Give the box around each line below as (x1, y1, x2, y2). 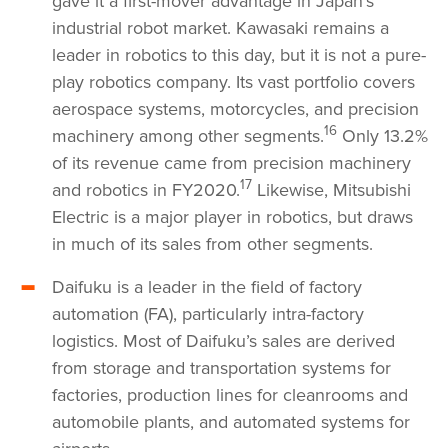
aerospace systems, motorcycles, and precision (52, 98, 419, 121)
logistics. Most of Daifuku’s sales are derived (52, 330, 395, 353)
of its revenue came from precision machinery (52, 152, 411, 175)
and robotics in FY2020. (52, 179, 240, 202)
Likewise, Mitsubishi (252, 179, 411, 202)
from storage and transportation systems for (52, 357, 391, 380)
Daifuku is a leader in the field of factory (52, 276, 362, 299)
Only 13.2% (337, 125, 428, 148)
